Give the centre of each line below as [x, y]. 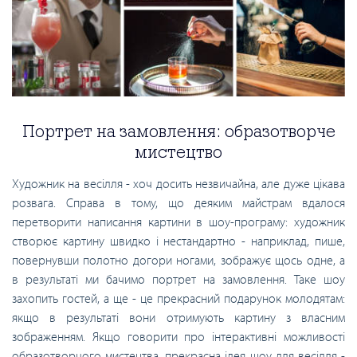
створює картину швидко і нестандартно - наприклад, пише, [178, 240]
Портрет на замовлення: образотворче [178, 130]
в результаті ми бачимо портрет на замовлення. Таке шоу [178, 279]
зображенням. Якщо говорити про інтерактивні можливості [178, 336]
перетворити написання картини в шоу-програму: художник [178, 221]
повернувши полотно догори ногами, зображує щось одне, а [178, 259]
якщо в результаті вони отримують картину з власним [178, 317]
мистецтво [178, 151]
